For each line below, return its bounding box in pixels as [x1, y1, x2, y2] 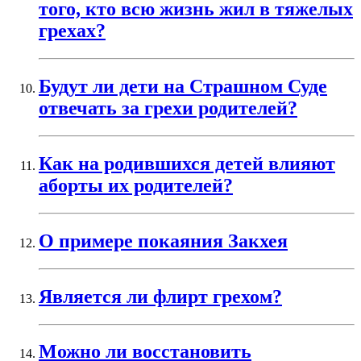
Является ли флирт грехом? [39, 285, 282, 307]
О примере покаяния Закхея [39, 230, 288, 251]
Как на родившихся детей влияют [39, 153, 335, 175]
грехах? [39, 20, 106, 42]
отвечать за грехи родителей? [39, 98, 297, 119]
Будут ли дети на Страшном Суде [39, 76, 327, 98]
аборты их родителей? [39, 175, 233, 197]
